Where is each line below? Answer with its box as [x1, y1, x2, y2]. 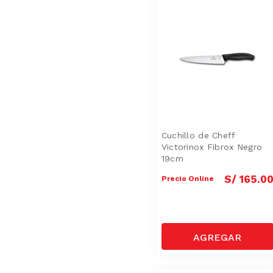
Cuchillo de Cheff [161, 130, 236, 140]
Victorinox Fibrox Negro [161, 141, 263, 152]
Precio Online [161, 174, 214, 183]
